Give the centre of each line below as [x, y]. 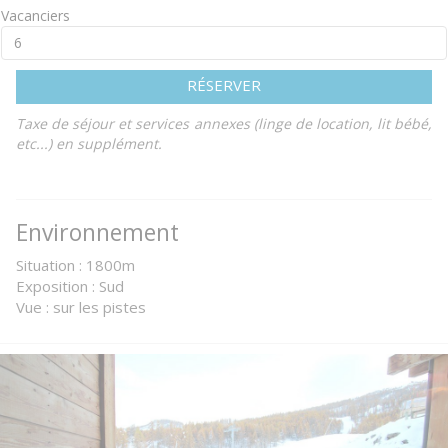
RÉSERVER [224, 85]
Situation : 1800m [75, 265]
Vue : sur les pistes [81, 307]
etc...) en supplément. [89, 143]
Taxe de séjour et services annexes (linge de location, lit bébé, [224, 123]
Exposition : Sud [70, 286]
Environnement [97, 232]
